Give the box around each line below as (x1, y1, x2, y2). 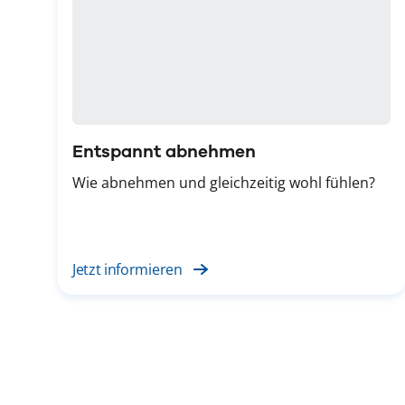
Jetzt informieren (72, 259, 183, 279)
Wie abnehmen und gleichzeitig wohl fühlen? (72, 172, 375, 193)
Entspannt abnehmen (72, 140, 256, 162)
